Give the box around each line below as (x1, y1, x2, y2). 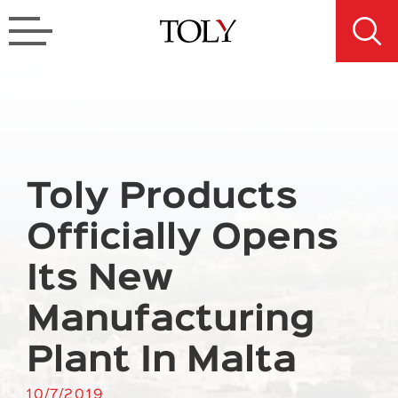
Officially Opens (27, 222, 338, 255)
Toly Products (27, 181, 298, 214)
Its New (27, 263, 173, 296)
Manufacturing (27, 304, 314, 337)
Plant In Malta (27, 345, 297, 378)
